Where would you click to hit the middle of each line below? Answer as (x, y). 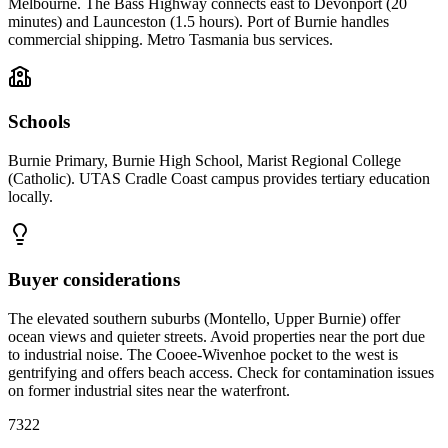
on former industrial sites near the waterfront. (149, 390)
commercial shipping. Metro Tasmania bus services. (170, 39)
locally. (30, 197)
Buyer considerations (94, 279)
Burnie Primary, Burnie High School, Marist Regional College (204, 161)
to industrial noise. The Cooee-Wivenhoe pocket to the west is (203, 354)
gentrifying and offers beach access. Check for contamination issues (221, 372)
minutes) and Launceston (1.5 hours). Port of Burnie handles (198, 21)
